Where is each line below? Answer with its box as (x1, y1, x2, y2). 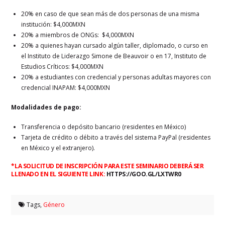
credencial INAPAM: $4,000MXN (21, 83, 110, 92)
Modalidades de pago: (11, 102, 82, 111)
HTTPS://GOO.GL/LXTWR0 (106, 169, 181, 178)
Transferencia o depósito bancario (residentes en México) (21, 122, 186, 131)
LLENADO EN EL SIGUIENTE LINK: (11, 169, 106, 178)
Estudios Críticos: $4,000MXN (21, 62, 104, 71)
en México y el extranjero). (21, 143, 95, 152)
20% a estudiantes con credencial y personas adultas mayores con (21, 72, 211, 81)
